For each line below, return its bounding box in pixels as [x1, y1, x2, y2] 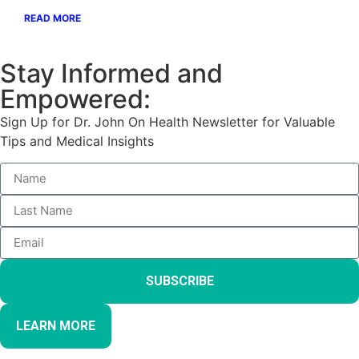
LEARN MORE [16, 317, 95, 333]
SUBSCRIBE [145, 272, 214, 288]
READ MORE [24, 12, 81, 25]
